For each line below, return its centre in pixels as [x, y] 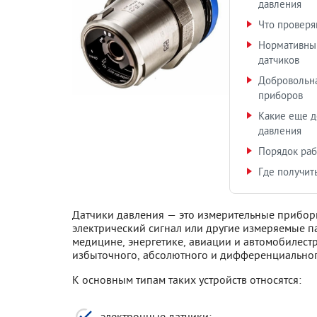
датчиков [279, 60]
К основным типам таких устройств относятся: [187, 279]
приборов [281, 95]
